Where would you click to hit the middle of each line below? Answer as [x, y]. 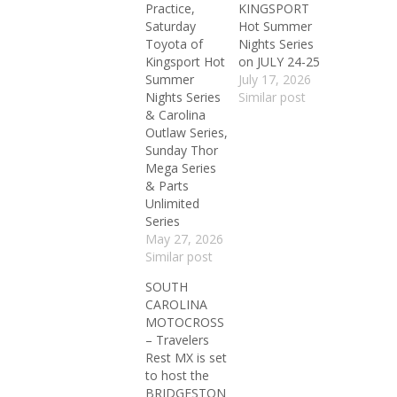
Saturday [171, 26]
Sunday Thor [182, 150]
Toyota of [174, 44]
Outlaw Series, [187, 132]
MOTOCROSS [185, 322]
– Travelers [177, 340]
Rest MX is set [186, 358]
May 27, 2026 [184, 239]
